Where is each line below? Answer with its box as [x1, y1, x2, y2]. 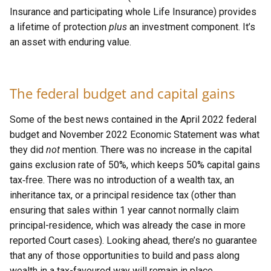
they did [10, 144, 46, 155]
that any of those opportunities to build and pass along [10, 250, 240, 261]
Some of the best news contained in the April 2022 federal [10, 114, 256, 125]
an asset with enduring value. [10, 36, 131, 48]
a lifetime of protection [10, 21, 109, 33]
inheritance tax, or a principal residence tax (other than [10, 189, 236, 201]
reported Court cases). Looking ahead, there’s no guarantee [10, 235, 257, 246]
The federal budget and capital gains [10, 84, 235, 103]
